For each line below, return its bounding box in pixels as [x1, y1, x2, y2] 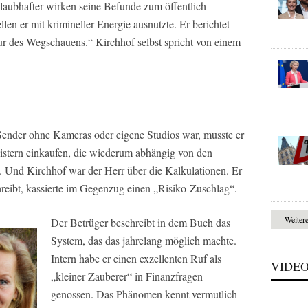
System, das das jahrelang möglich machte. [51, 233, 236, 247]
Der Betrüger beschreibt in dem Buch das [51, 215, 230, 230]
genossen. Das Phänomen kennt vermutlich [51, 287, 237, 301]
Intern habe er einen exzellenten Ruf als [51, 251, 221, 265]
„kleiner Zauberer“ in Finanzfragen [51, 269, 203, 283]
